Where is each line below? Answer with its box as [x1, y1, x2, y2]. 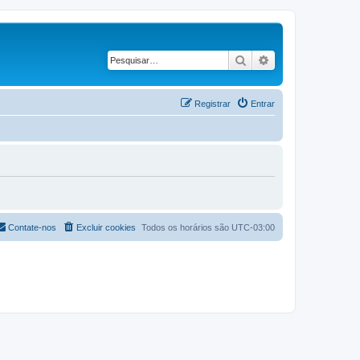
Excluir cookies [76, 222, 136, 232]
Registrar [194, 98, 231, 108]
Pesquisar [247, 52, 297, 67]
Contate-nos [8, 222, 56, 232]
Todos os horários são [141, 222, 231, 232]
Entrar [251, 98, 275, 108]
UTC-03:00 [231, 222, 275, 232]
